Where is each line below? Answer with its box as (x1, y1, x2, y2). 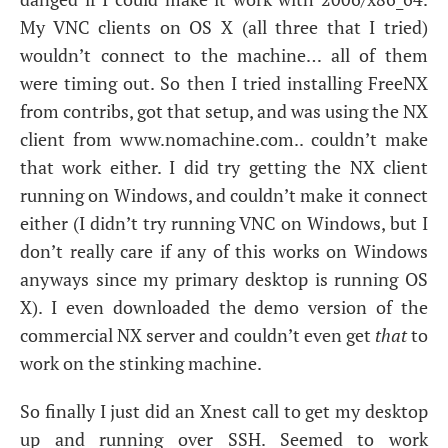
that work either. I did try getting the (20, 155, 350, 179)
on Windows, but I (276, 211, 428, 235)
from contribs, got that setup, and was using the (20, 99, 403, 123)
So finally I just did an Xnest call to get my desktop (20, 399, 428, 423)
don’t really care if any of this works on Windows (20, 239, 428, 263)
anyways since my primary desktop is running (20, 267, 405, 291)
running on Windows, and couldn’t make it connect (20, 183, 428, 207)
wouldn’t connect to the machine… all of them (20, 43, 428, 67)
